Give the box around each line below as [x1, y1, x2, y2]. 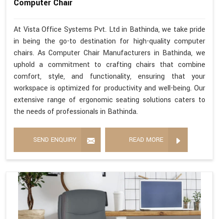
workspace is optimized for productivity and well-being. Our [14, 83, 205, 93]
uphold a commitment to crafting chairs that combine [14, 59, 205, 70]
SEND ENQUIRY [33, 135, 76, 144]
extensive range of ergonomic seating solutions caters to [14, 94, 205, 105]
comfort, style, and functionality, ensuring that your [14, 71, 205, 82]
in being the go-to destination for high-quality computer [14, 36, 205, 46]
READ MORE [129, 135, 163, 144]
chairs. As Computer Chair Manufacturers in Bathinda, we [14, 47, 205, 58]
